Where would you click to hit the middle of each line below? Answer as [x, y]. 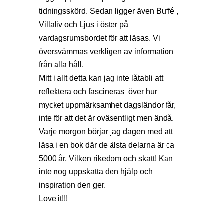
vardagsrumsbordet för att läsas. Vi [99, 38]
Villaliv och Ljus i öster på [83, 24]
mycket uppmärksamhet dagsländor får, [107, 105]
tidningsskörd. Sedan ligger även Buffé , [109, 11]
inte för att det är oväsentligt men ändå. [107, 118]
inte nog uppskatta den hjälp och [96, 171]
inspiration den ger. [73, 185]
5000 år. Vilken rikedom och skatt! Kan [106, 158]
